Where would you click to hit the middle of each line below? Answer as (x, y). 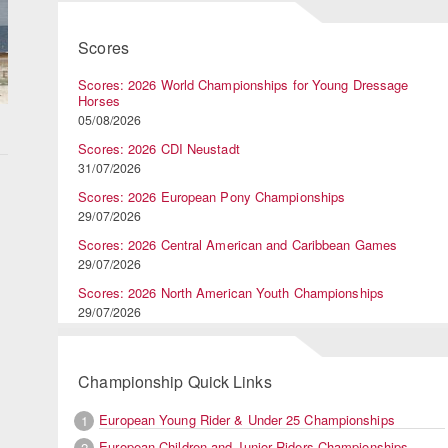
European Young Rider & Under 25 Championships (247, 419)
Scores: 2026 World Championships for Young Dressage (243, 85)
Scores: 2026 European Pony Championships (212, 197)
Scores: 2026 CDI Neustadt (159, 149)
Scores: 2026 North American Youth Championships (231, 293)
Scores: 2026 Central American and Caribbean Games (238, 245)
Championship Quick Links (175, 382)
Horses (99, 101)
